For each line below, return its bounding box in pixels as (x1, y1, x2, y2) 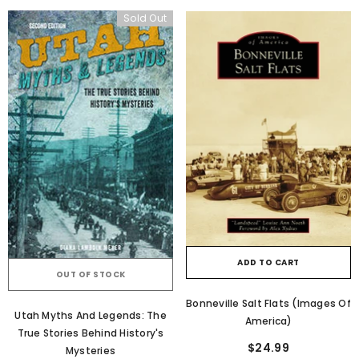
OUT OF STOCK (55, 268, 126, 280)
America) (244, 314, 292, 329)
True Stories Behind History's (17, 325, 164, 340)
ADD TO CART (237, 256, 300, 269)
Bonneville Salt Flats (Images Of (186, 296, 351, 311)
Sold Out (123, 11, 167, 26)
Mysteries (65, 343, 116, 357)
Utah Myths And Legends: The (14, 308, 167, 322)
